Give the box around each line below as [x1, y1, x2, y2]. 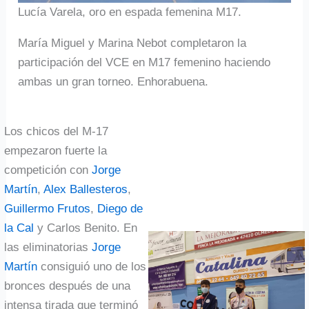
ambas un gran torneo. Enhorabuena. [18, 74, 209, 88]
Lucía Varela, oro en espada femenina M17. [18, 5, 242, 19]
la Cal [4, 221, 34, 235]
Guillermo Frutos [4, 201, 91, 215]
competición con [4, 163, 92, 177]
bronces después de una [4, 279, 131, 292]
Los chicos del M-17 [4, 124, 109, 138]
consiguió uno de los [37, 259, 147, 273]
